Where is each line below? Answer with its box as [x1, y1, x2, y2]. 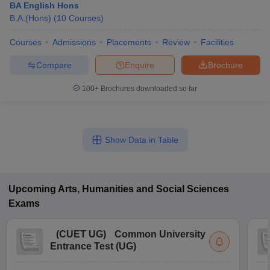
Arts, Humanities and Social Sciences [58, 184, 229, 194]
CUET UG [59, 229, 103, 239]
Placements [107, 37, 151, 47]
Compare [36, 60, 72, 70]
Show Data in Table [104, 135, 178, 145]
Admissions [52, 37, 96, 47]
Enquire [125, 60, 154, 70]
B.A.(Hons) [10, 13, 51, 23]
